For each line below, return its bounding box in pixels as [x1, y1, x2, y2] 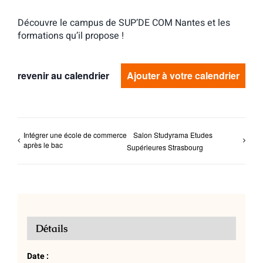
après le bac [23, 140, 63, 150]
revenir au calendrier [18, 69, 109, 83]
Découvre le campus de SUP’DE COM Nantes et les [18, 16, 230, 31]
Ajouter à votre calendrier [127, 69, 240, 83]
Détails [35, 222, 68, 235]
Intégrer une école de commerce [23, 130, 127, 140]
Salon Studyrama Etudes [133, 130, 213, 140]
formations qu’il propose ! [18, 29, 124, 43]
